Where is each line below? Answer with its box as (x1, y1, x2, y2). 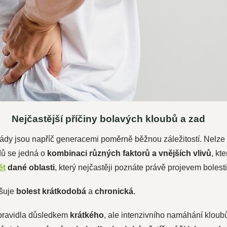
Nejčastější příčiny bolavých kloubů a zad (11, 113, 205, 124)
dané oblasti (5, 163, 55, 172)
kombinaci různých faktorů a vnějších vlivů (47, 149, 211, 158)
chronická (94, 187, 133, 196)
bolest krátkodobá (16, 187, 86, 196)
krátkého (69, 211, 104, 219)
